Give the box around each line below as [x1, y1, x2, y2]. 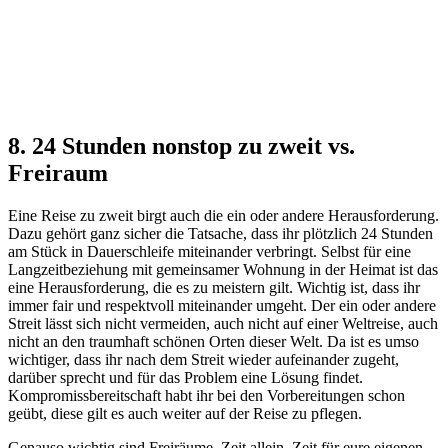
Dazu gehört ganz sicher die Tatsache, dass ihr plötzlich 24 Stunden [8, 225, 433, 243]
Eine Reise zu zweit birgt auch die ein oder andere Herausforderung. [8, 207, 439, 225]
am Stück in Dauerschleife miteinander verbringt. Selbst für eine [8, 243, 411, 261]
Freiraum [8, 160, 108, 187]
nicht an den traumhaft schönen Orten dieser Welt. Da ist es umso [8, 333, 419, 351]
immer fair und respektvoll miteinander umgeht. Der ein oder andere [8, 297, 436, 315]
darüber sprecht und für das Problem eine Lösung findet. [8, 369, 363, 387]
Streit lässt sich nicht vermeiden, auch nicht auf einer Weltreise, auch [8, 315, 438, 333]
